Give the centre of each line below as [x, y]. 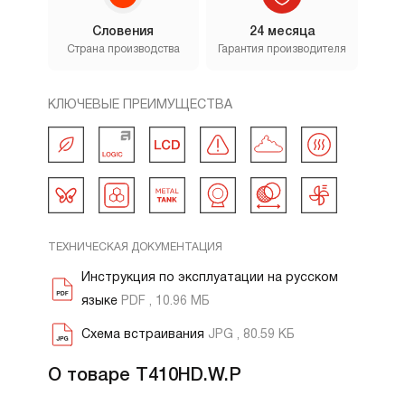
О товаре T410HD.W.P [144, 376]
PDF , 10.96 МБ [165, 301]
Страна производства [123, 49]
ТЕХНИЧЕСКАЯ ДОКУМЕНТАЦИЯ [135, 247]
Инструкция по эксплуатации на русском [209, 278]
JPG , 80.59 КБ [251, 335]
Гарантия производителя [282, 49]
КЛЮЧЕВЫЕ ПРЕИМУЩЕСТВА [140, 105]
